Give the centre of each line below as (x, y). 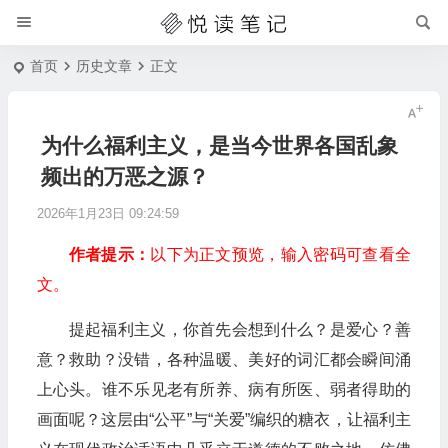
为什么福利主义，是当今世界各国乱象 (219, 145)
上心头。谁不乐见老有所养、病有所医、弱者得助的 (223, 389)
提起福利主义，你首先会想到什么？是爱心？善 (239, 329)
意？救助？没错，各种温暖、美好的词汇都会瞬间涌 (223, 359)
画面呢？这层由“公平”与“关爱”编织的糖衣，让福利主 (223, 419)
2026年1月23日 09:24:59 (107, 213)
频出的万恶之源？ (124, 176)
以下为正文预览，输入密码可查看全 (280, 254)
